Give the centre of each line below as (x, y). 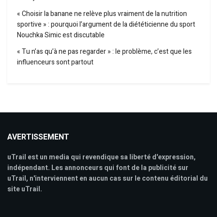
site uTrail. (25, 189)
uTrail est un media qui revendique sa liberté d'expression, (101, 157)
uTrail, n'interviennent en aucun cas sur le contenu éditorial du (108, 179)
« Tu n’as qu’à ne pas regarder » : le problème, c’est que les (104, 52)
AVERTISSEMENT (38, 137)
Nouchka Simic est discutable (61, 35)
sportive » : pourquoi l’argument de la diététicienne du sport (106, 25)
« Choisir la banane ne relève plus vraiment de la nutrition (102, 14)
